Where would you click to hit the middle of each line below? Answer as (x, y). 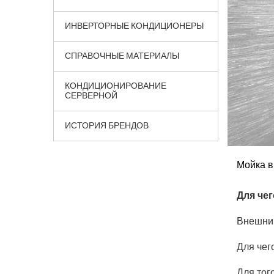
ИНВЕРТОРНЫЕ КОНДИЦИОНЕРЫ (134, 26)
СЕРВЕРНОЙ (91, 95)
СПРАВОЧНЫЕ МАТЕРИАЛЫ (122, 56)
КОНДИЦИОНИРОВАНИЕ (116, 86)
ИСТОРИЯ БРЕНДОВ (107, 125)
